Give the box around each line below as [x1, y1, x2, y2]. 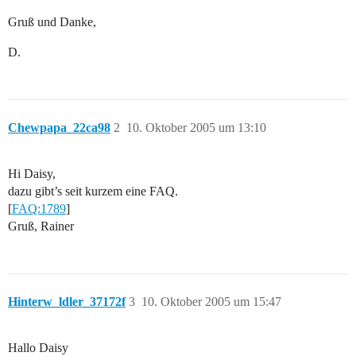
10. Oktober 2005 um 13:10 [126, 121, 266, 135]
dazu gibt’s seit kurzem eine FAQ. [8, 184, 178, 199]
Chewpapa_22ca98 [8, 121, 110, 135]
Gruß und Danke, [8, 15, 96, 29]
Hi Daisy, [8, 167, 56, 181]
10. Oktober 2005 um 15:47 [141, 295, 281, 309]
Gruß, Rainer [8, 219, 74, 234]
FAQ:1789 [12, 202, 66, 216]
